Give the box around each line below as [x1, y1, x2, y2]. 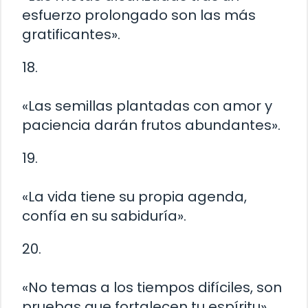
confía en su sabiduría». [22, 206, 186, 226]
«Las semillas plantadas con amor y [22, 96, 272, 116]
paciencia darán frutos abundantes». [22, 115, 280, 135]
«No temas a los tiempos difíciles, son [22, 278, 282, 298]
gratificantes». [22, 25, 120, 45]
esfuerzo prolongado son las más [22, 5, 256, 25]
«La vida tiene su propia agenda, [22, 187, 247, 207]
